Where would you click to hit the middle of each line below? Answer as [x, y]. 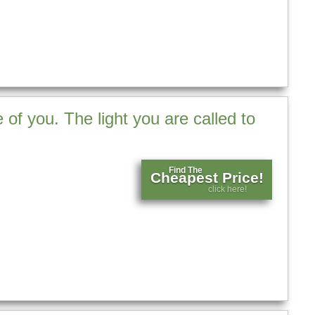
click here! [228, 189]
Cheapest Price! [207, 178]
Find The [186, 170]
